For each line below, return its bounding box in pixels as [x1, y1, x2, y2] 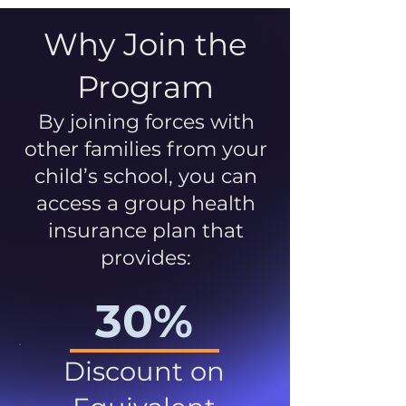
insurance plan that [48, 217, 244, 243]
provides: [101, 245, 191, 270]
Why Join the [43, 24, 247, 63]
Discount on [63, 354, 225, 387]
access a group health [36, 190, 256, 216]
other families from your [24, 136, 267, 161]
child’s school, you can [34, 163, 257, 188]
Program [76, 67, 214, 106]
